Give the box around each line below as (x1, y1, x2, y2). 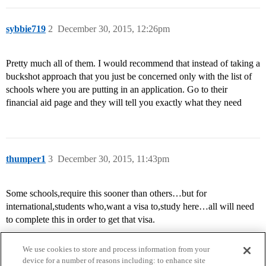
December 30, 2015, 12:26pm (58, 24, 170, 34)
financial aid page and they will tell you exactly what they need (6, 97, 242, 108)
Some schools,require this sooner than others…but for (6, 188, 207, 199)
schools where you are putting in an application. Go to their (6, 84, 227, 95)
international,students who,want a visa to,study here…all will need (6, 201, 254, 212)
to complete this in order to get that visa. (6, 214, 155, 225)
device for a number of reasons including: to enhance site (23, 256, 206, 265)
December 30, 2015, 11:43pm (58, 154, 169, 164)
